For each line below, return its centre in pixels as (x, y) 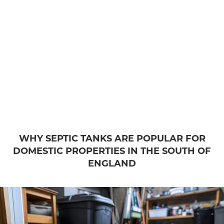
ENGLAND (112, 163)
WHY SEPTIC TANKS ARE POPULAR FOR (112, 138)
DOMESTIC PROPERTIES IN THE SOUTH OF (112, 150)
